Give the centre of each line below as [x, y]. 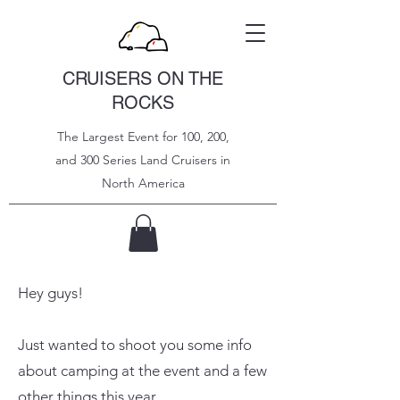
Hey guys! [50, 292]
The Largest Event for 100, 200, [143, 137]
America [161, 183]
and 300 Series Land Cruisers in [143, 160]
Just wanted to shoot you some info [135, 344]
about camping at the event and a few [142, 370]
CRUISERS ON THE [143, 79]
